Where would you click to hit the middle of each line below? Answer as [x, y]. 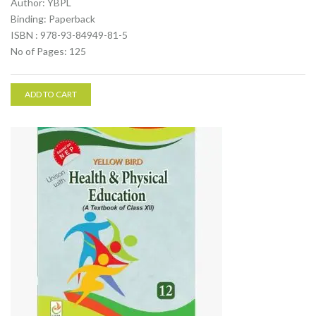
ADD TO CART [51, 94]
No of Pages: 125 [48, 51]
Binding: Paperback [53, 19]
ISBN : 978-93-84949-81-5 [69, 35]
